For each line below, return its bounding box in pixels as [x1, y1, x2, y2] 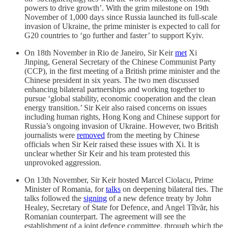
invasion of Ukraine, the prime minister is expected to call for [24, 21, 220, 31]
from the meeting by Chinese [105, 130, 199, 139]
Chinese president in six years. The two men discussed [24, 75, 199, 84]
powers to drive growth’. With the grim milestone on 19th [24, 3, 209, 12]
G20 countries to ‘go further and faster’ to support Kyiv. [24, 31, 204, 40]
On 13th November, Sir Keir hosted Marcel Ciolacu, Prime [24, 175, 213, 184]
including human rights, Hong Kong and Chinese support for [24, 112, 220, 121]
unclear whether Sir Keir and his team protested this [24, 149, 190, 158]
